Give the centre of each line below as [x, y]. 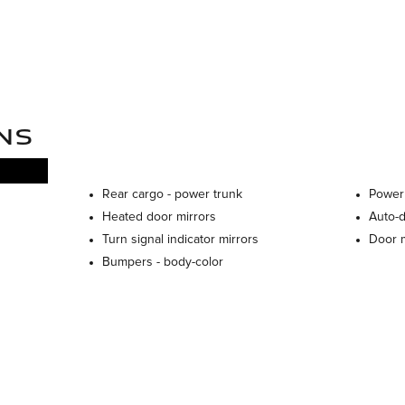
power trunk [209, 194]
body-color [194, 262]
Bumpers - [133, 262]
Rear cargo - [139, 194]
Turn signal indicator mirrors [181, 239]
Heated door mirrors [160, 217]
